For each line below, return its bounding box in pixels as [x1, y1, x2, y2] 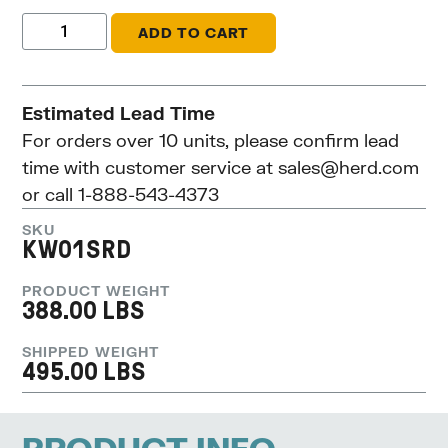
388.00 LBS [22, 296, 145, 326]
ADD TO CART [138, 24, 250, 42]
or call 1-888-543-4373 [22, 183, 220, 206]
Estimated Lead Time [22, 102, 216, 125]
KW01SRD [22, 235, 133, 265]
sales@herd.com [278, 156, 420, 179]
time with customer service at [22, 156, 279, 179]
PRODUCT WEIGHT [22, 282, 171, 300]
